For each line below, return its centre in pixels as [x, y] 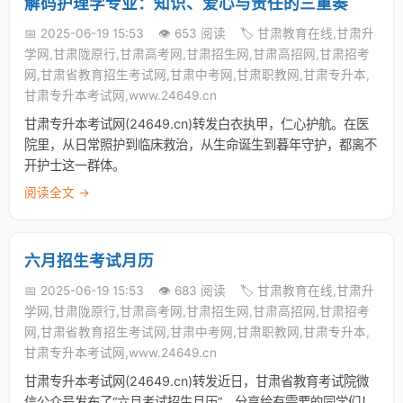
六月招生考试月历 [89, 260]
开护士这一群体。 [75, 165]
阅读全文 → [57, 193]
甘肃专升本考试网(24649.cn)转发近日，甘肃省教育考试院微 [197, 381]
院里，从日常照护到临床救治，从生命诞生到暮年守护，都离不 [201, 144]
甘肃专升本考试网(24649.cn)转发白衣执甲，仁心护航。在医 [197, 124]
